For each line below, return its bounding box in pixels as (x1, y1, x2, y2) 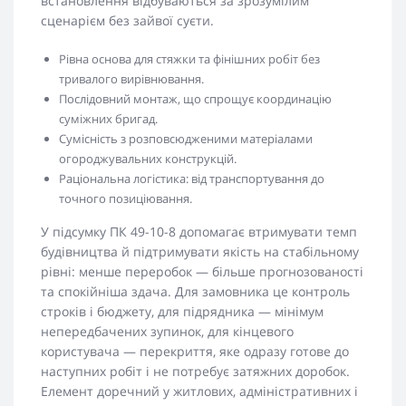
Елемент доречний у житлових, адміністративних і (41, 382, 358, 400)
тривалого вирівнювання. (59, 71, 204, 87)
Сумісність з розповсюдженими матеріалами (59, 130, 313, 147)
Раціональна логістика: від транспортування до (59, 170, 324, 187)
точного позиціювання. (59, 190, 192, 207)
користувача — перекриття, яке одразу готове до (41, 343, 349, 360)
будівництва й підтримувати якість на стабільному (41, 243, 359, 260)
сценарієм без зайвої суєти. (41, 12, 214, 29)
